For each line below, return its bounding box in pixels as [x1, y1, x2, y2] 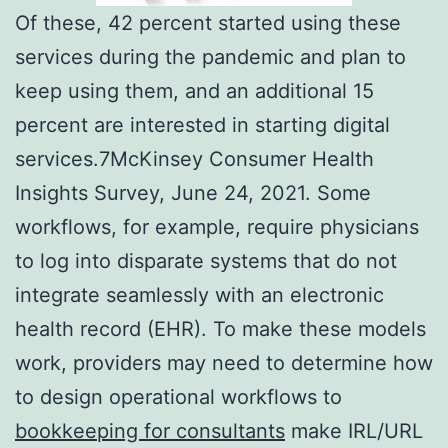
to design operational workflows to [15, 385, 342, 410]
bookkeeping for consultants [15, 419, 285, 444]
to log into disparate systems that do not [15, 249, 397, 274]
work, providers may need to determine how [15, 351, 433, 376]
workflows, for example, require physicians [15, 215, 419, 240]
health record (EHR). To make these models [15, 317, 426, 342]
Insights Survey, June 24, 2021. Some [15, 181, 371, 206]
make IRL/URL [285, 419, 423, 444]
